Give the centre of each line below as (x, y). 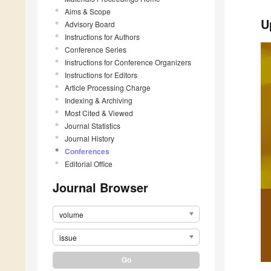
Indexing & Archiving (99, 100)
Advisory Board (90, 24)
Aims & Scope (88, 11)
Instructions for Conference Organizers (128, 62)
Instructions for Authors (102, 36)
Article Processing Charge (108, 87)
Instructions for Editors (101, 74)
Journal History (90, 138)
